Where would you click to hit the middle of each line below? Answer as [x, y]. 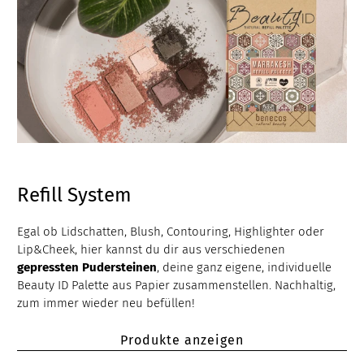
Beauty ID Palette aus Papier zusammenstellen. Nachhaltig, [177, 285]
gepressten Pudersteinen [87, 267]
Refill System [75, 195]
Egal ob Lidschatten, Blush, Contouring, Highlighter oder [171, 232]
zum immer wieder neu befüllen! [106, 303]
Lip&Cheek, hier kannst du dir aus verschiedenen [152, 249]
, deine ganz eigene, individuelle [245, 267]
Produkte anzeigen [182, 340]
